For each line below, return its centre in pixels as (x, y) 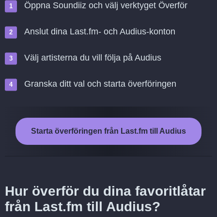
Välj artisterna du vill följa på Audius (93, 58)
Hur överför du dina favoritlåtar (105, 191)
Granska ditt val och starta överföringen (100, 84)
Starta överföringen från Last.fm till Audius (108, 131)
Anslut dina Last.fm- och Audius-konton (100, 31)
